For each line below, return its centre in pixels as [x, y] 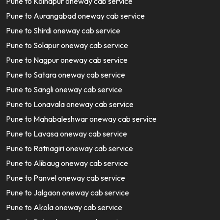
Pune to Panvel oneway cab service [66, 178]
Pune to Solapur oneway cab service [67, 45]
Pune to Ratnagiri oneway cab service [69, 148]
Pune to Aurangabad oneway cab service [75, 16]
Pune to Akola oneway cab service [64, 207]
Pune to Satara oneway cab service [66, 75]
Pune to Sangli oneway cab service [64, 89]
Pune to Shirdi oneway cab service [63, 30]
